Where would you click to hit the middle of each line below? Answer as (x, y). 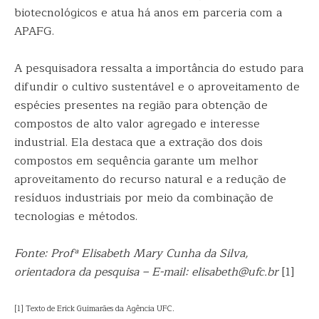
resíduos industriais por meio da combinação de (144, 198)
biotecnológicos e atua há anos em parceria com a (148, 13)
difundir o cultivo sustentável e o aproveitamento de (157, 87)
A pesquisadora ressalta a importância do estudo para (159, 68)
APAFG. (34, 31)
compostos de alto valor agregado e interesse (137, 124)
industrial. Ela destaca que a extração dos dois (138, 142)
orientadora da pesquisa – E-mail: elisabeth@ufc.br (146, 272)
